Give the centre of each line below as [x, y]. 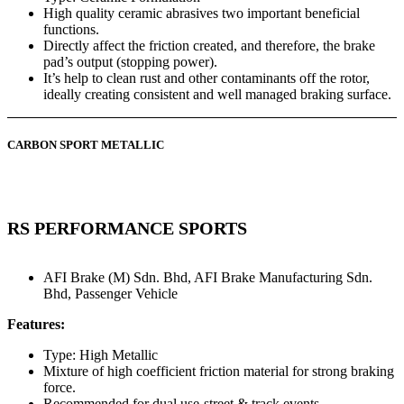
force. [60, 387]
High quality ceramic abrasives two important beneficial [202, 13]
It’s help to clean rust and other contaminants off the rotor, [207, 78]
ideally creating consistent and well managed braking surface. [217, 94]
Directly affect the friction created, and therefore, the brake [209, 45]
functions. [71, 29]
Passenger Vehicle [126, 293]
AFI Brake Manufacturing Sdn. [283, 277]
